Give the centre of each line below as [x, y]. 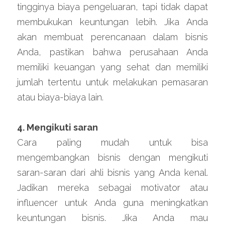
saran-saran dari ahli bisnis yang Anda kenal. [113, 172]
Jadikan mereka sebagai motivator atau [113, 187]
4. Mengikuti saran [58, 127]
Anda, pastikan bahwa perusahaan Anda [113, 52]
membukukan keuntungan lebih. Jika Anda [113, 22]
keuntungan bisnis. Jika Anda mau [113, 217]
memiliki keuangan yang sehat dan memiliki [113, 67]
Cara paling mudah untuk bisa [113, 142]
